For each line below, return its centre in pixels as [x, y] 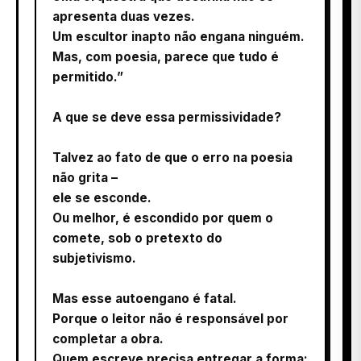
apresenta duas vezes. [124, 16]
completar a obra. [108, 338]
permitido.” [88, 77]
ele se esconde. [102, 197]
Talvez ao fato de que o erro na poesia [172, 157]
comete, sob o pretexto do [137, 238]
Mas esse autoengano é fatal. [145, 298]
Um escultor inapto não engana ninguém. [178, 36]
